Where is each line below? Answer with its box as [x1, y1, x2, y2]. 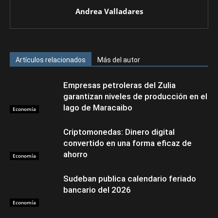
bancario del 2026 [63, 185, 131, 195]
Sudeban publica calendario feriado [63, 174, 196, 183]
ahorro [63, 149, 88, 159]
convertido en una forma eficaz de [63, 138, 192, 148]
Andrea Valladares [75, 6, 143, 16]
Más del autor [97, 56, 140, 64]
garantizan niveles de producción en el [63, 91, 207, 101]
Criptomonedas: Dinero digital [63, 127, 175, 137]
